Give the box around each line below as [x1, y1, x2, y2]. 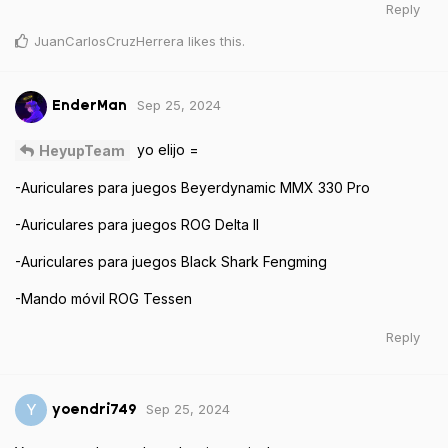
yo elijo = [133, 140, 199, 158]
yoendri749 [52, 402, 136, 418]
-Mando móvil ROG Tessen [15, 290, 192, 308]
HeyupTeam [39, 142, 125, 160]
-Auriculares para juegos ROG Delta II [15, 216, 259, 234]
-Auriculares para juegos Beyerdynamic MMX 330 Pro [15, 179, 370, 197]
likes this [184, 32, 242, 49]
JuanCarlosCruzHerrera [34, 32, 184, 49]
